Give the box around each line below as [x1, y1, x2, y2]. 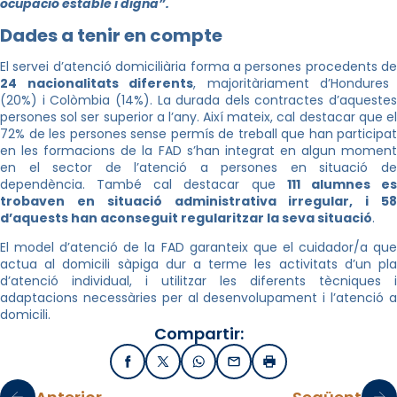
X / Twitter [161, 357, 230, 376]
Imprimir [268, 357, 323, 376]
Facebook [126, 357, 192, 376]
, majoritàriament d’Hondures [193, 74, 390, 93]
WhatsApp [197, 357, 267, 376]
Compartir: [153, 323, 244, 346]
